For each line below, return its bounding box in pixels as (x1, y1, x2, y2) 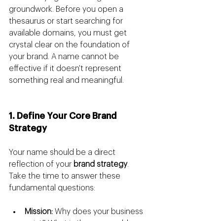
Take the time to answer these (9, 172, 122, 181)
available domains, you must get (9, 29, 129, 37)
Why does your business (53, 208, 145, 216)
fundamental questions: (9, 184, 95, 192)
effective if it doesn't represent (9, 65, 123, 73)
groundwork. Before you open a (9, 5, 125, 14)
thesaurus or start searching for (9, 17, 125, 26)
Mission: (25, 208, 53, 216)
